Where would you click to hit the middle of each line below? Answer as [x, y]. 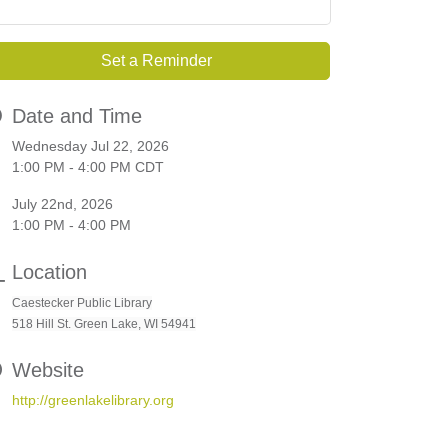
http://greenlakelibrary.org [93, 400]
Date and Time [77, 116]
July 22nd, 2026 [62, 204]
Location [49, 272]
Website [48, 370]
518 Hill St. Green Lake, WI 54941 [104, 324]
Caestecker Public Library [82, 303]
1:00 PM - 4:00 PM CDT [88, 167]
